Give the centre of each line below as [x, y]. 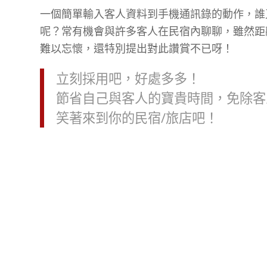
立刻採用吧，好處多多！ [128, 78]
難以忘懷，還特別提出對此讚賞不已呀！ [136, 48]
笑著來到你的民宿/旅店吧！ [137, 117]
